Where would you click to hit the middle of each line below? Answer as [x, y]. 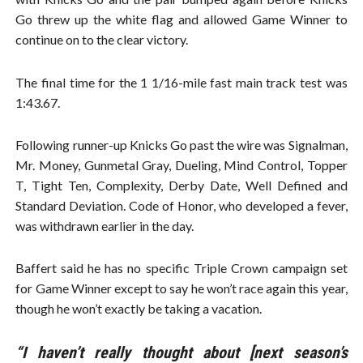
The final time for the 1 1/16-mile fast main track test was [181, 82]
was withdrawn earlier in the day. [105, 225]
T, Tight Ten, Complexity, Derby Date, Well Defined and [181, 185]
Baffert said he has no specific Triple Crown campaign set [181, 267]
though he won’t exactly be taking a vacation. [139, 308]
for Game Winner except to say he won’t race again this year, [181, 288]
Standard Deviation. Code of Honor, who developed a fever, [181, 205]
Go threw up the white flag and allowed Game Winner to [181, 19]
